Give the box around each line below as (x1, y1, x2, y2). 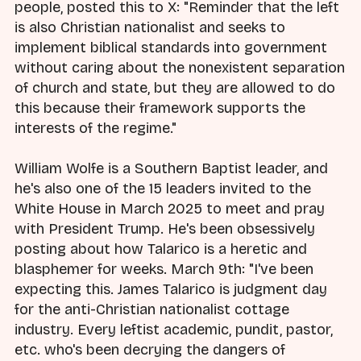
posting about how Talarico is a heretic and (15, 240, 307, 259)
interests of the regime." (15, 119, 176, 138)
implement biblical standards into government (15, 39, 327, 57)
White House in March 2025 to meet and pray (15, 200, 325, 218)
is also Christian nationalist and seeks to (15, 19, 285, 37)
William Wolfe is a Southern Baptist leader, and (15, 160, 328, 178)
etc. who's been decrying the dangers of (15, 341, 285, 359)
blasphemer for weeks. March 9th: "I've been (15, 260, 313, 279)
